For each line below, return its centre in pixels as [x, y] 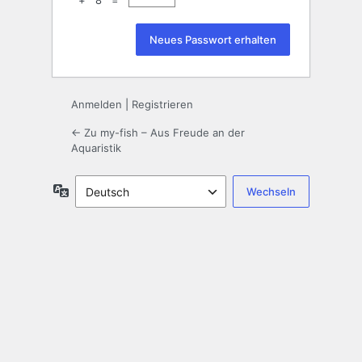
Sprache [90, 190]
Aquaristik [96, 148]
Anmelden [97, 105]
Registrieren [162, 105]
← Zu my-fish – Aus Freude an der [158, 133]
